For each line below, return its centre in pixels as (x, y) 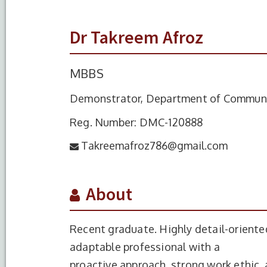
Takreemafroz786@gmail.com (154, 145)
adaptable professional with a (145, 247)
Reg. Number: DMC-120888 (136, 122)
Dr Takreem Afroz (136, 37)
